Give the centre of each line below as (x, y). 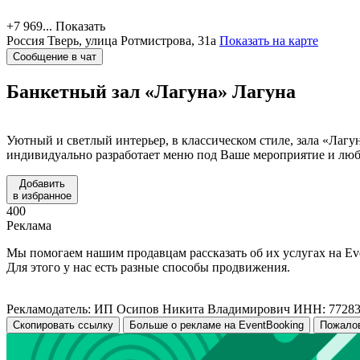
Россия (25, 40)
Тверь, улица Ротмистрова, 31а (132, 40)
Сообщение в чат (55, 56)
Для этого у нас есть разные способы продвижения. (148, 267)
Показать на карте (269, 40)
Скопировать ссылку (63, 325)
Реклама (29, 225)
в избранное (42, 195)
